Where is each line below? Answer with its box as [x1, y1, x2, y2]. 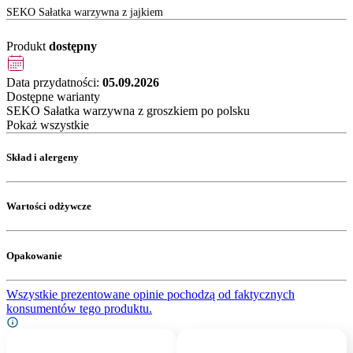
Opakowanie [6, 249, 62, 262]
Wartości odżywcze [6, 200, 91, 213]
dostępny [49, 39, 97, 53]
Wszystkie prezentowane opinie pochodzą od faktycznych [6, 287, 295, 301]
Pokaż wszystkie [6, 117, 89, 132]
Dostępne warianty [6, 89, 100, 103]
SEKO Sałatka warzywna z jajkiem [6, 6, 163, 18]
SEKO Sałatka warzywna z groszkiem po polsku [6, 103, 250, 117]
